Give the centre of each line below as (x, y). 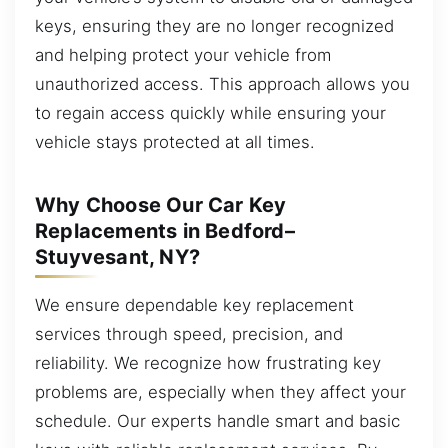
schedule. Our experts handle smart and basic (217, 420)
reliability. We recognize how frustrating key (208, 362)
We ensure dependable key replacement (194, 304)
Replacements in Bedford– (165, 230)
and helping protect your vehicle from (183, 54)
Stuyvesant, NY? (117, 256)
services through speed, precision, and (189, 333)
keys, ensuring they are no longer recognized (214, 25)
